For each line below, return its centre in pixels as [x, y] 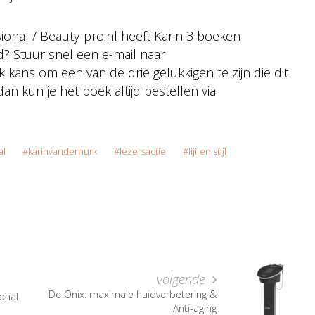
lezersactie [142, 152]
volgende [183, 279]
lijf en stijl [207, 152]
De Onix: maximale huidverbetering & [133, 295]
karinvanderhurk [62, 152]
